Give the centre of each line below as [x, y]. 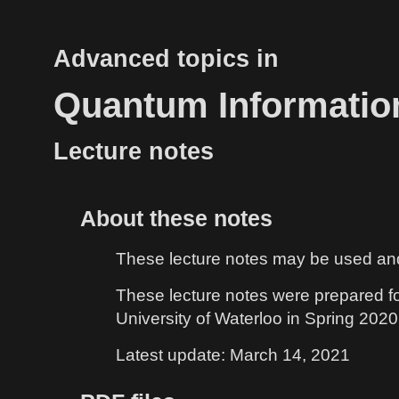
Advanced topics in [166, 59]
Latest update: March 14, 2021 [233, 355]
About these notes [176, 218]
